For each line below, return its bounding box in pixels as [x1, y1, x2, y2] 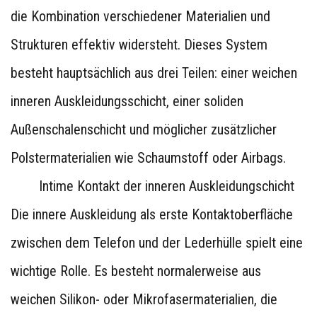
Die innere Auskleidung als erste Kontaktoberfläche [11, 206, 293, 223]
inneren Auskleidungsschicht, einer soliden [11, 93, 243, 110]
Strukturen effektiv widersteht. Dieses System [11, 36, 267, 53]
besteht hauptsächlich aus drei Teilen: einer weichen [11, 64, 297, 81]
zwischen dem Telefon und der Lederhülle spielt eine [11, 234, 303, 251]
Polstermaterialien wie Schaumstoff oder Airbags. [11, 149, 286, 166]
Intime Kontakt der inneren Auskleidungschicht [39, 178, 294, 195]
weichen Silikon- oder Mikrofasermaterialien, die [11, 291, 277, 308]
